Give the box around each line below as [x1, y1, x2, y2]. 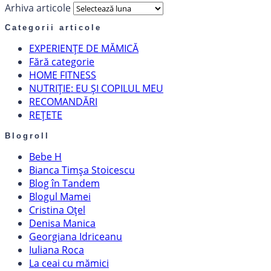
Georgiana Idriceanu [29, 230, 122, 244]
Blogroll [5, 131, 50, 141]
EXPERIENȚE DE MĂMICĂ [29, 42, 139, 56]
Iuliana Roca [29, 243, 84, 257]
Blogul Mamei [29, 190, 91, 204]
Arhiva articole [5, 1, 71, 15]
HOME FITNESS [29, 68, 96, 82]
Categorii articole [5, 23, 102, 33]
